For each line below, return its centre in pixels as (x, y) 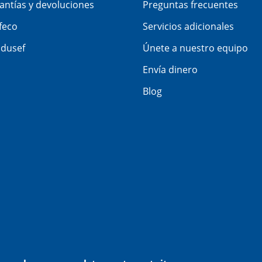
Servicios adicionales (188, 27)
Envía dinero (170, 70)
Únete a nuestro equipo (195, 48)
